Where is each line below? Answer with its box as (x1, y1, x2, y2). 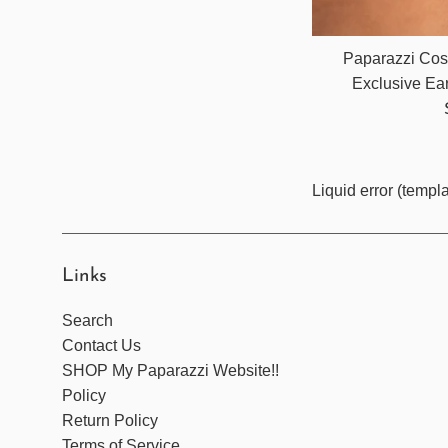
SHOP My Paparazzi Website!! (62, 362, 279, 380)
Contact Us (62, 337, 141, 355)
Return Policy (62, 412, 158, 430)
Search (62, 312, 113, 330)
